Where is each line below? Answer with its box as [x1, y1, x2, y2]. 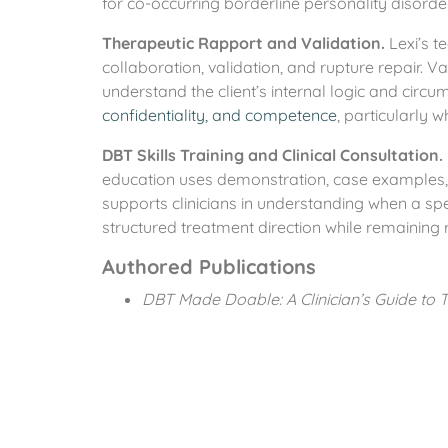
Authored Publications [102, 254, 316, 279]
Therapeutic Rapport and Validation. [102, 33, 385, 53]
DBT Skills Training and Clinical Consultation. [102, 145, 443, 165]
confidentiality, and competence [102, 105, 337, 125]
